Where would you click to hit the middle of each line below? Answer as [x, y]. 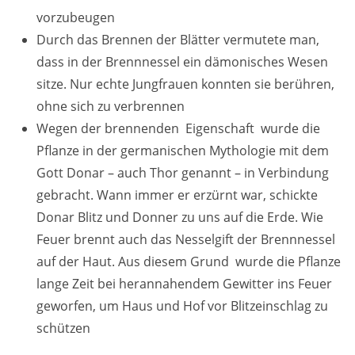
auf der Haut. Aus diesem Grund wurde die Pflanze [189, 261]
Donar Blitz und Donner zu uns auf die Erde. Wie [180, 217]
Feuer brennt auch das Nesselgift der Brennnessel [186, 239]
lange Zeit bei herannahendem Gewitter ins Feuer [184, 284]
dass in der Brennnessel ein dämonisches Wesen [182, 62]
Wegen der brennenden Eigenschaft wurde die [178, 128]
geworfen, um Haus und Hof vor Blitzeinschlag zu [182, 306]
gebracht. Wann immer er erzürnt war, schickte [177, 195]
